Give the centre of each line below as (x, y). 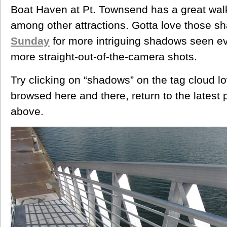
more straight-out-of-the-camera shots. (104, 56)
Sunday (30, 41)
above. (27, 111)
